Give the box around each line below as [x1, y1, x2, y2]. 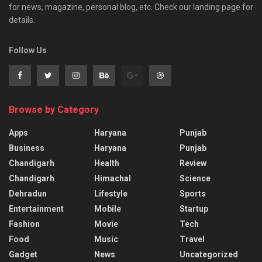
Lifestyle [94, 189, 127, 198]
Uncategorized [180, 250, 238, 259]
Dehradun [9, 189, 47, 198]
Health [94, 158, 119, 168]
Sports [180, 189, 206, 198]
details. [9, 15, 35, 25]
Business [9, 143, 44, 153]
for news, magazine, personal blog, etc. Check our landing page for [9, 2, 253, 12]
